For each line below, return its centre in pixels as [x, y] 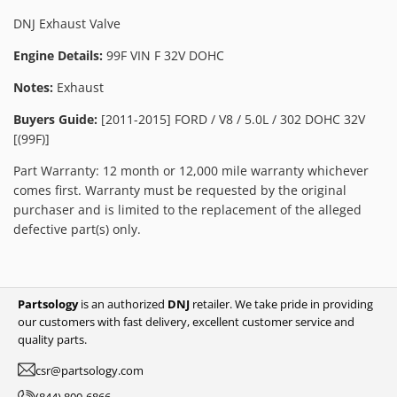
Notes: [35, 87]
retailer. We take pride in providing [281, 304]
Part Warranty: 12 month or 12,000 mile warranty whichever [191, 170]
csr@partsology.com [90, 370]
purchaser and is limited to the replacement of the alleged [187, 209]
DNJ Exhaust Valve [67, 23]
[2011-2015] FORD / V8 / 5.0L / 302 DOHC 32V [231, 119]
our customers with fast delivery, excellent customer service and [186, 321]
